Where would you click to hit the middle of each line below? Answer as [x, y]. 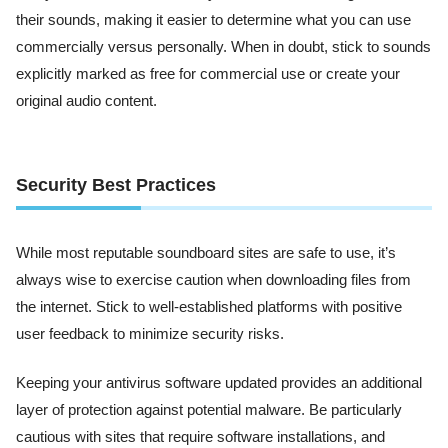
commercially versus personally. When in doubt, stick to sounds [223, 47]
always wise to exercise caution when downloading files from [213, 279]
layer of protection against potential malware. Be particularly [209, 410]
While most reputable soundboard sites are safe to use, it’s [206, 252]
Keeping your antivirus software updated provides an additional [219, 383]
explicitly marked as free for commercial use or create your [208, 74]
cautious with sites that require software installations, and [200, 437]
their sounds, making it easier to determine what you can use [213, 20]
